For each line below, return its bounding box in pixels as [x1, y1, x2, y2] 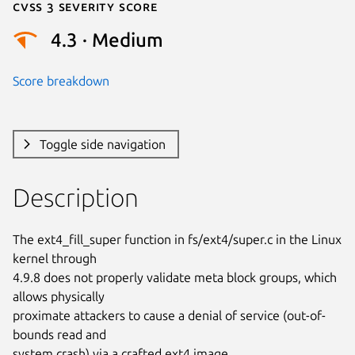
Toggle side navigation [39, 136, 166, 151]
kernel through [13, 250, 97, 265]
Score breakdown [13, 73, 109, 88]
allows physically [13, 288, 105, 303]
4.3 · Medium [51, 29, 163, 52]
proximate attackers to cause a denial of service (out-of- [13, 307, 326, 323]
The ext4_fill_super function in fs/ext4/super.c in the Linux [13, 231, 342, 246]
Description [13, 182, 139, 212]
